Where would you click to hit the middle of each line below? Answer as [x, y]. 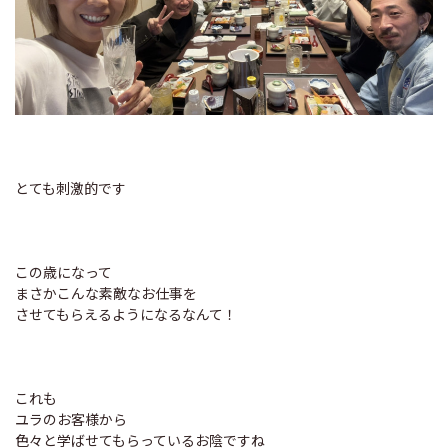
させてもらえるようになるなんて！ [126, 314]
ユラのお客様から [71, 419]
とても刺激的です [70, 188]
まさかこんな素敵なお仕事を [106, 293]
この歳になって [63, 272]
